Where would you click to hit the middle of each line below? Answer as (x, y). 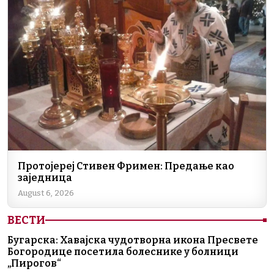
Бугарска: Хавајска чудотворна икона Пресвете (133, 240)
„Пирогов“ (34, 263)
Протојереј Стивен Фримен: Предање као (126, 166)
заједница (45, 177)
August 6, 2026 (46, 193)
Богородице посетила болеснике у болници (123, 251)
